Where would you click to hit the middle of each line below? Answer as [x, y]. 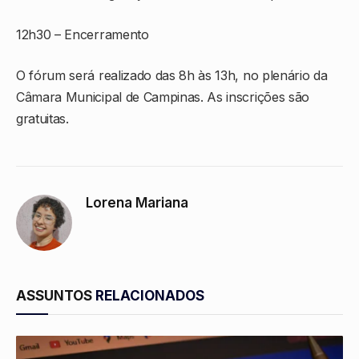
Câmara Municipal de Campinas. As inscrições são [163, 97]
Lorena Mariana [137, 203]
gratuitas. [42, 119]
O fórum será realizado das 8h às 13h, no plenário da [172, 76]
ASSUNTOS [56, 296]
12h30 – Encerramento [83, 35]
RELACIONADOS [150, 296]
